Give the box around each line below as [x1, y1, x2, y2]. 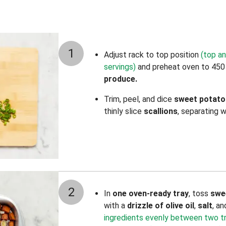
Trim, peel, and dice [104, 94, 174, 104]
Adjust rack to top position [104, 50, 199, 60]
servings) [104, 62, 136, 72]
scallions [144, 106, 178, 116]
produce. [104, 74, 137, 84]
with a [104, 201, 127, 210]
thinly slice [104, 106, 144, 116]
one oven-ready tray [110, 189, 189, 198]
